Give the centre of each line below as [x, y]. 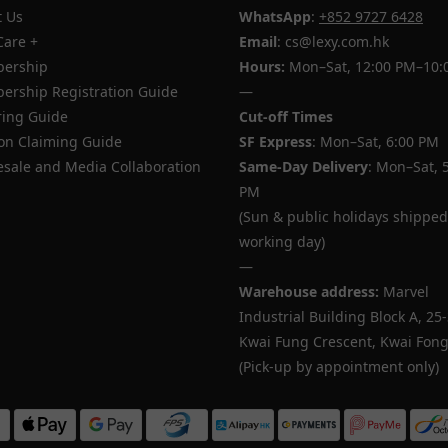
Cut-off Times [286, 116]
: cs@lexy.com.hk [333, 41]
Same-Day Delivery [303, 166]
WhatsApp [275, 16]
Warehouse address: [309, 291]
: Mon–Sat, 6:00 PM [375, 141]
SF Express [275, 141]
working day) [282, 241]
